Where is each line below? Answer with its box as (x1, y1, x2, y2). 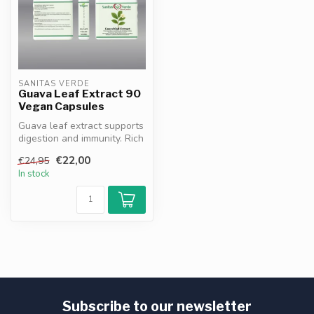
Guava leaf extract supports (18, 119, 144, 132)
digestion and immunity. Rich (18, 132, 144, 145)
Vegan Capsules (18, 100, 104, 113)
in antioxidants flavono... (18, 144, 126, 158)
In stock (18, 168, 50, 181)
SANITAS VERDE (18, 78, 90, 89)
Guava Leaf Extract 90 (18, 87, 141, 100)
